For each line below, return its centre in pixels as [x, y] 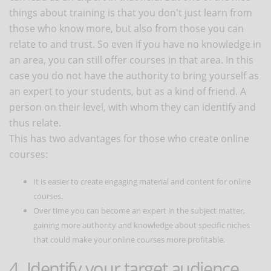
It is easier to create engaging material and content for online [142, 181]
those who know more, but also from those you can [126, 28]
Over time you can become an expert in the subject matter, [139, 210]
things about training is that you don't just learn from [131, 12]
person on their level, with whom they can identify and [132, 107]
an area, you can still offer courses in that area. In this [131, 60]
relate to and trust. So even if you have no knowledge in [135, 44]
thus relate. [35, 122]
